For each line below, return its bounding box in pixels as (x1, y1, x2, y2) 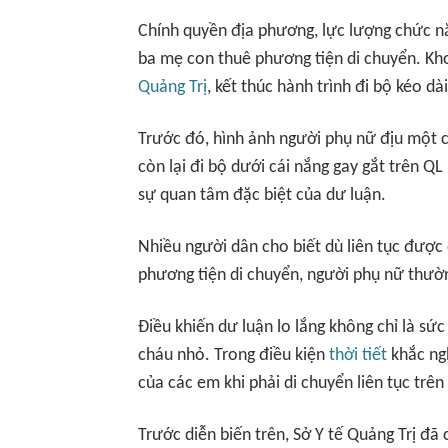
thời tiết (329, 346, 387, 365)
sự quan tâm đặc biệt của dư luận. (138, 186, 386, 205)
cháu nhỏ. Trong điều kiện (138, 346, 329, 365)
